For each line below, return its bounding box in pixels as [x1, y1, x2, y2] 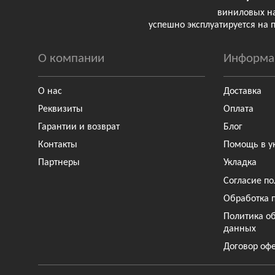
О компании [38, 52, 104, 65]
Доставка [223, 86, 262, 96]
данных [223, 223, 257, 234]
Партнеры [38, 158, 80, 168]
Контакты [38, 140, 77, 150]
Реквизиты [38, 104, 83, 114]
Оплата [223, 104, 254, 114]
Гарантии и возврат [38, 122, 120, 133]
